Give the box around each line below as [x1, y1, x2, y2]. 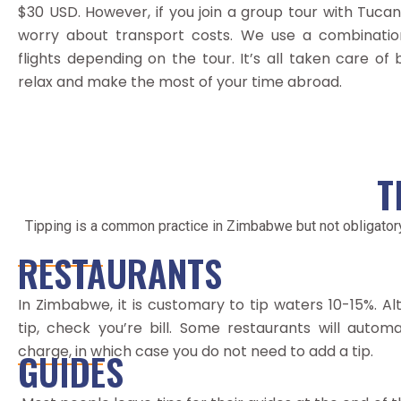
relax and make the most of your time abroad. [18, 72, 342, 92]
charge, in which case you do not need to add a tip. [18, 341, 373, 362]
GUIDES [18, 345, 124, 398]
